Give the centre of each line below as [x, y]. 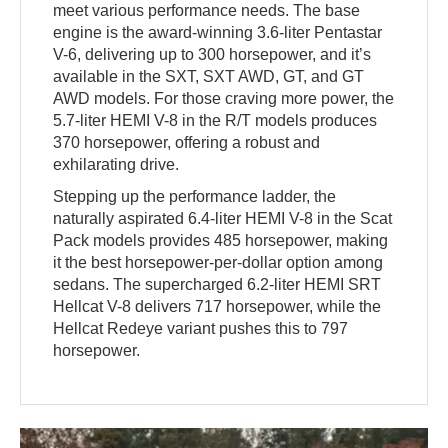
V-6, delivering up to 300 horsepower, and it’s [212, 54]
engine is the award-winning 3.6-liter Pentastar [218, 32]
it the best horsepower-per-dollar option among [218, 262]
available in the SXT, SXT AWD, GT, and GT [209, 76]
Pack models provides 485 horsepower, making [221, 240]
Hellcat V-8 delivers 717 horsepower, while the [217, 306]
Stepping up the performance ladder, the [195, 196]
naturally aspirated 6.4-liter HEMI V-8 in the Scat [223, 218]
